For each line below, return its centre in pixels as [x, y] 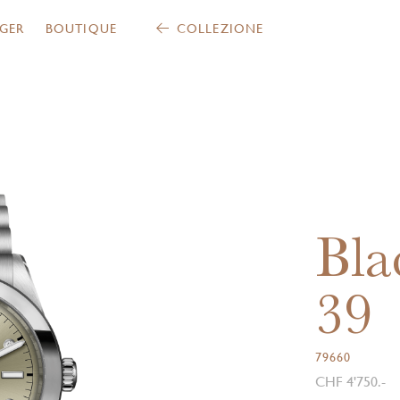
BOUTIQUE [81, 29]
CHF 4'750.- [350, 382]
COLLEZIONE [220, 29]
